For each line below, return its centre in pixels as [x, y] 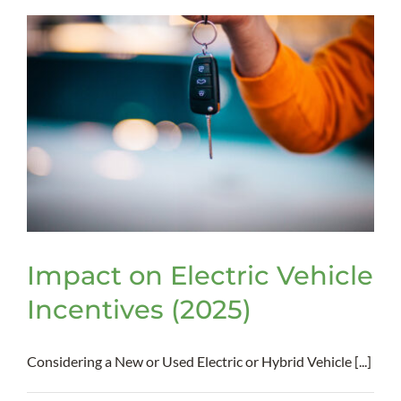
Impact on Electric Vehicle [200, 276]
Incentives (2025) [139, 310]
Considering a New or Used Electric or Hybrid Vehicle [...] [199, 362]
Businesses [258, 104]
